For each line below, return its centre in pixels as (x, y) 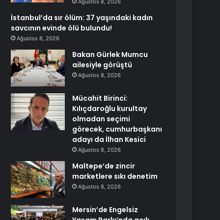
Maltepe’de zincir (104, 166)
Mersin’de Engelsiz (105, 210)
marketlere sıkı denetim (115, 176)
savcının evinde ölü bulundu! (62, 28)
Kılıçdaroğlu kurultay (110, 109)
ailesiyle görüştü (102, 65)
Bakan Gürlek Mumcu (110, 55)
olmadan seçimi (101, 119)
